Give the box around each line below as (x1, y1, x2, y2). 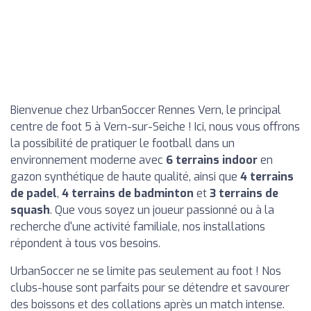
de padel (10, 186, 57, 201)
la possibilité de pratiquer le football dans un (10, 136, 235, 151)
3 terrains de (210, 186, 278, 201)
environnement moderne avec (10, 153, 166, 167)
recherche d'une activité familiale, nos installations (10, 219, 265, 234)
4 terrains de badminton (62, 186, 194, 201)
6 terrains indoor (166, 153, 258, 167)
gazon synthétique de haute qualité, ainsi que (10, 169, 240, 184)
